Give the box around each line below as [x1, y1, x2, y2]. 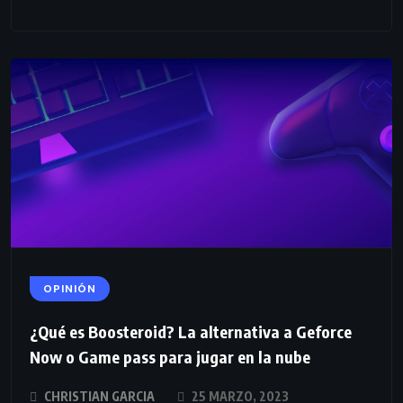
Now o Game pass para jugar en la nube [30, 345, 310, 367]
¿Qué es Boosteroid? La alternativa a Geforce [30, 320, 352, 342]
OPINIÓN [43, 281, 96, 296]
